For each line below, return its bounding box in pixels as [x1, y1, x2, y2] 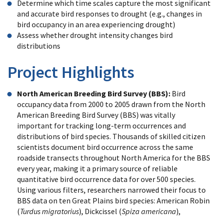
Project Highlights [7, 62, 134, 83]
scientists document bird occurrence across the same [17, 142, 193, 152]
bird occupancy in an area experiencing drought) [17, 19, 177, 30]
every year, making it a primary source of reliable [17, 163, 178, 174]
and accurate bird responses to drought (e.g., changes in [17, 9, 202, 19]
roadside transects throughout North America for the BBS [17, 153, 210, 163]
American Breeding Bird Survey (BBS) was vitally [17, 110, 175, 120]
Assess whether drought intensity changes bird [17, 30, 173, 40]
